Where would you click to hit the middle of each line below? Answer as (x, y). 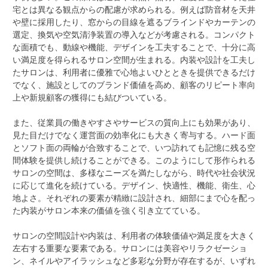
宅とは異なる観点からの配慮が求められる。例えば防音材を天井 (134, 9)
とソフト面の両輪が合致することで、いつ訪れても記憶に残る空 (134, 147)
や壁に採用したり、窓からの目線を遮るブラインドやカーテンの (134, 22)
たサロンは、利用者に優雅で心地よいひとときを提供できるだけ (134, 72)
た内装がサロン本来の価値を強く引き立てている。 (109, 210)
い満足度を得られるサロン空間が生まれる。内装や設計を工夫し (134, 59)
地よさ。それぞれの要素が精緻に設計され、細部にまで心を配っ (134, 197)
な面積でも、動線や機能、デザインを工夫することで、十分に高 (134, 47)
